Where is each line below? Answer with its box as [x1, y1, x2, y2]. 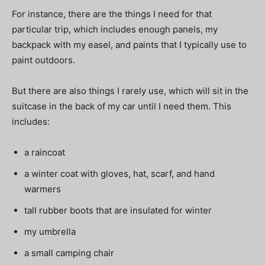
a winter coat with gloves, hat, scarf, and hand [24, 167, 215, 179]
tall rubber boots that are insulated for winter [24, 204, 212, 216]
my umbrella [24, 225, 76, 237]
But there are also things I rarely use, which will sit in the [12, 85, 248, 96]
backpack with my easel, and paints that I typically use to [12, 38, 247, 50]
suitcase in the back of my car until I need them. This [12, 100, 231, 112]
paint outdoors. [12, 54, 75, 66]
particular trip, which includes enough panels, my [12, 23, 218, 35]
